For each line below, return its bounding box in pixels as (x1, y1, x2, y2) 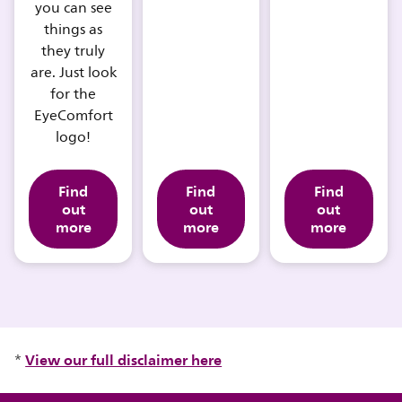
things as (44, 18, 103, 42)
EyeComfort (33, 104, 113, 128)
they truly (41, 39, 106, 64)
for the (50, 83, 97, 107)
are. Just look (30, 61, 117, 85)
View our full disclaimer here (25, 347, 223, 373)
